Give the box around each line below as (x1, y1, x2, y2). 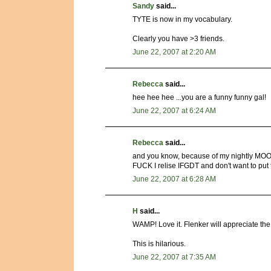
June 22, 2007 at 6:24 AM (132, 106, 216, 116)
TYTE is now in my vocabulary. (132, 15, 232, 24)
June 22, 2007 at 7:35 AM (132, 253, 216, 262)
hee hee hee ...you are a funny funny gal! (132, 93, 266, 102)
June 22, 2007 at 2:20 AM (132, 48, 216, 57)
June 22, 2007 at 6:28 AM (132, 175, 216, 184)
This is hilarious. (132, 240, 186, 249)
